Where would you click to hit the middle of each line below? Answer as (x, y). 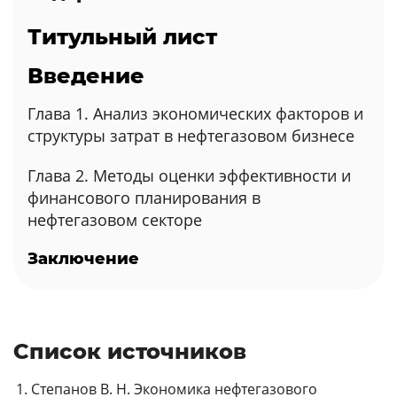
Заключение (83, 259)
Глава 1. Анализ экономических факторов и (195, 113)
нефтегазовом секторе (115, 220)
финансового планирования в (144, 198)
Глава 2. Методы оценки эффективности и (189, 175)
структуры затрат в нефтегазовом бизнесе (191, 136)
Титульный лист (122, 37)
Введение (86, 76)
